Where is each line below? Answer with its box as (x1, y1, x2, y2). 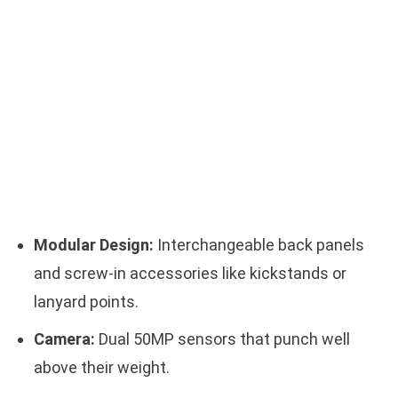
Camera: (33, 329, 95, 348)
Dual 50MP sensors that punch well (94, 329, 350, 348)
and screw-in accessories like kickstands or (33, 263, 346, 283)
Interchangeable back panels (153, 235, 364, 254)
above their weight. (33, 357, 170, 377)
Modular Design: (33, 235, 154, 254)
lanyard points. (33, 291, 139, 311)
